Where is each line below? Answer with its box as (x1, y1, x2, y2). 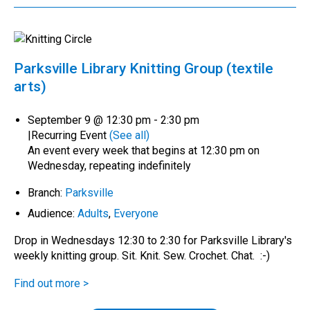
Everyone (113, 206, 158, 220)
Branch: (28, 185, 65, 199)
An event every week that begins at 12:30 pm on (28, 143, 259, 157)
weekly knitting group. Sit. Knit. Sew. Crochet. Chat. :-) (14, 248, 275, 262)
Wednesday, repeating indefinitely (28, 158, 191, 172)
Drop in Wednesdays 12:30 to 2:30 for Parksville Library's (14, 233, 292, 247)
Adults (77, 206, 109, 220)
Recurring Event (31, 128, 109, 142)
